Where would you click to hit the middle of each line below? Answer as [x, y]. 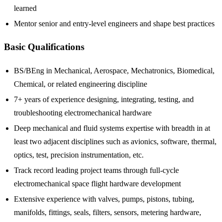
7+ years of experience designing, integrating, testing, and [104, 99]
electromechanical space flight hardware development [97, 184]
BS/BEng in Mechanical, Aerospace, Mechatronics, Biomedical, [114, 71]
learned [25, 8]
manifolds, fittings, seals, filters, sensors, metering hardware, [108, 212]
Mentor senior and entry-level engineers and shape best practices [114, 23]
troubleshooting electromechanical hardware [83, 113]
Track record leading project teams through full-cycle [96, 170]
